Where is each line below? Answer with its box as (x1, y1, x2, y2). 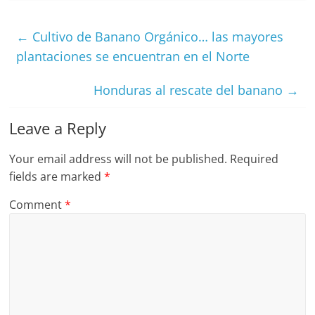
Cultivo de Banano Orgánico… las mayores (29, 28, 284, 45)
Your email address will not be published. (9, 151, 228, 167)
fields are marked (9, 169, 105, 184)
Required (230, 151, 279, 167)
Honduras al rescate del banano (93, 82, 286, 98)
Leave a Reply (9, 117, 107, 139)
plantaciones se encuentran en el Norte (16, 48, 250, 65)
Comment (9, 197, 65, 212)
